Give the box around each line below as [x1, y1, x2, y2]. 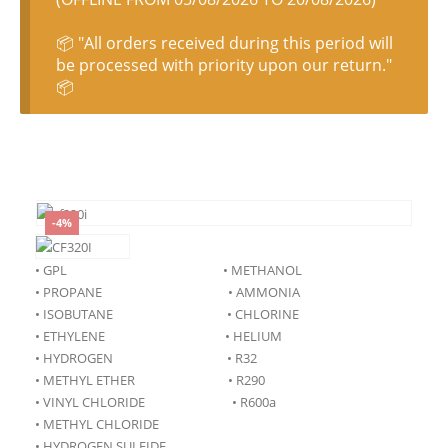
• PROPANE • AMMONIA [35, 283, 300, 302]
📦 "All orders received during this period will [55, 31, 393, 54]
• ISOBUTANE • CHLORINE [35, 305, 299, 324]
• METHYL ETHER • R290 [35, 371, 265, 390]
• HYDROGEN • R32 [35, 349, 257, 368]
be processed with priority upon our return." [55, 53, 392, 76]
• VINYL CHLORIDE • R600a [35, 393, 276, 412]
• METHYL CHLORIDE [35, 415, 159, 434]
